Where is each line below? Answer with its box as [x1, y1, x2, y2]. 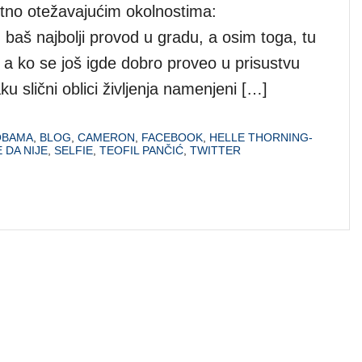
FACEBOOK [141, 130, 203, 144]
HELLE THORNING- [209, 130, 313, 144]
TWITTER [190, 143, 241, 157]
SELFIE [54, 143, 93, 157]
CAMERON [78, 130, 135, 144]
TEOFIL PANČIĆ [99, 143, 183, 157]
